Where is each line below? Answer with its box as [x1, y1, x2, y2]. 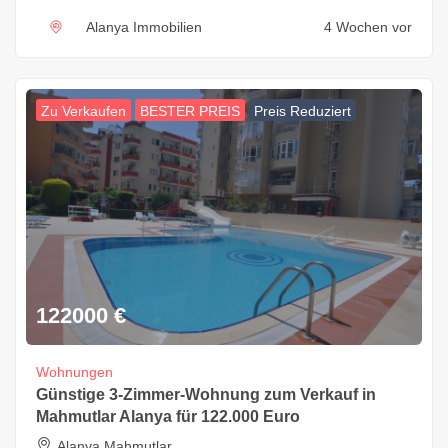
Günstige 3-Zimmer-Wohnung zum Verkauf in [36, 386, 376, 404]
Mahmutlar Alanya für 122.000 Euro [36, 408, 300, 426]
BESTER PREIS [140, 103, 240, 120]
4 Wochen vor [324, 19, 412, 36]
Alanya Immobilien [86, 19, 202, 36]
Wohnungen [36, 364, 113, 381]
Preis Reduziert [254, 103, 351, 120]
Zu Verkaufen [41, 103, 126, 120]
